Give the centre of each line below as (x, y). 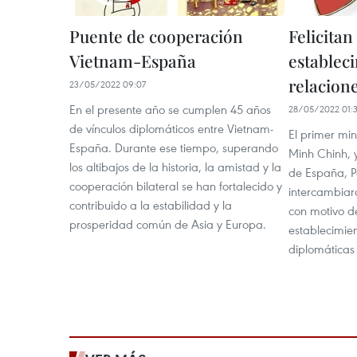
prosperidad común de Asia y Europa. (168, 224)
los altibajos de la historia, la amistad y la (175, 166)
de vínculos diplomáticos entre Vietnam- (171, 128)
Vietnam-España (133, 60)
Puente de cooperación (156, 35)
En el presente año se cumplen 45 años (170, 109)
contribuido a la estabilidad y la (151, 204)
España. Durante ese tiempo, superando (174, 147)
